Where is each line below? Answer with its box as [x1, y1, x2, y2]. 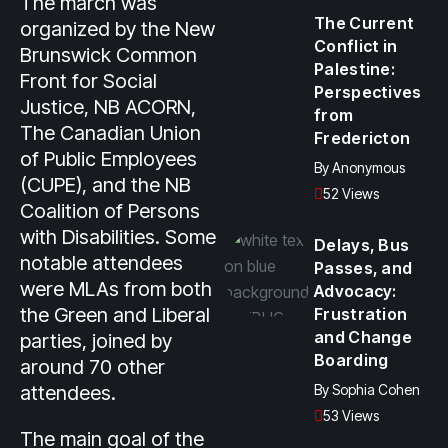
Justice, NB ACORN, [20, 95, 196, 119]
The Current [314, 13, 415, 33]
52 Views [323, 185, 379, 202]
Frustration [314, 304, 408, 324]
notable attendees [20, 251, 183, 275]
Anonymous [332, 159, 405, 176]
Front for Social [20, 69, 157, 93]
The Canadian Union [20, 121, 201, 145]
